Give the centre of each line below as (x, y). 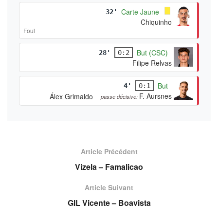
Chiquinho (156, 22)
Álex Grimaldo (71, 96)
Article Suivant (109, 187)
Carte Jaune (140, 11)
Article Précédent (109, 151)
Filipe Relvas (152, 63)
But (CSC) (152, 52)
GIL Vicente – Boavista (109, 202)
